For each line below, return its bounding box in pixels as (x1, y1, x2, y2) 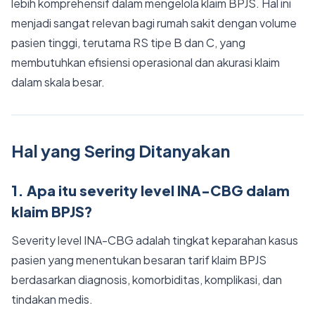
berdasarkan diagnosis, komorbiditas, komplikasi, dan (11, 272, 282, 287)
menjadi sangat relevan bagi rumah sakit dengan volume (11, 15, 297, 30)
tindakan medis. (11, 292, 93, 307)
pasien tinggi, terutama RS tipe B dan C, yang (11, 35, 245, 50)
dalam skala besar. (11, 75, 105, 89)
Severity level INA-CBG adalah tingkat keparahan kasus (11, 233, 298, 247)
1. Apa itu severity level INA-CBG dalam (11, 181, 290, 199)
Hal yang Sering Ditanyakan (11, 140, 230, 161)
